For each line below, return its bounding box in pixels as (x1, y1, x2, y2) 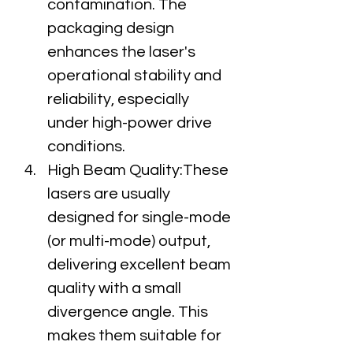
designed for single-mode (47, 210, 234, 225)
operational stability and (47, 68, 225, 84)
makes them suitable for (47, 328, 225, 344)
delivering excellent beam (47, 257, 234, 273)
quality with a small (47, 281, 184, 296)
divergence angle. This (47, 304, 211, 320)
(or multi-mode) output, (47, 233, 214, 249)
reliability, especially (47, 91, 192, 107)
